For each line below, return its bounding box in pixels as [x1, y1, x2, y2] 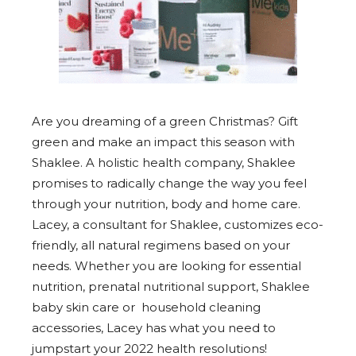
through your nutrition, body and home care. [32, 196, 300, 212]
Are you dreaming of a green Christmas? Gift [32, 114, 298, 130]
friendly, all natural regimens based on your [32, 238, 290, 253]
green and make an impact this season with [32, 134, 295, 150]
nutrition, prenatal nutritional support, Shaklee [32, 279, 310, 295]
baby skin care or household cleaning [32, 300, 261, 315]
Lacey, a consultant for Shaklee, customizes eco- [32, 217, 323, 233]
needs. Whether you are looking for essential [32, 258, 301, 274]
